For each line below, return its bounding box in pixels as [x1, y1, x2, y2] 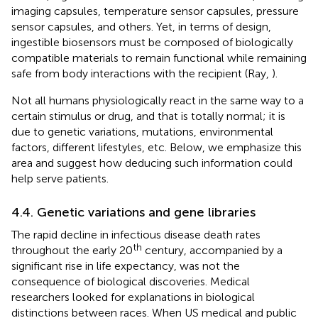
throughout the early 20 [11, 243, 133, 257]
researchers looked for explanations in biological [11, 290, 255, 304]
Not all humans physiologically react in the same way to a [11, 93, 304, 107]
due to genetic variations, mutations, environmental [11, 124, 273, 138]
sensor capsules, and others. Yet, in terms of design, [11, 19, 271, 33]
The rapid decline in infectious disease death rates [11, 227, 261, 241]
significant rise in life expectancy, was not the [11, 258, 240, 273]
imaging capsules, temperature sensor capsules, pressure [11, 4, 299, 18]
